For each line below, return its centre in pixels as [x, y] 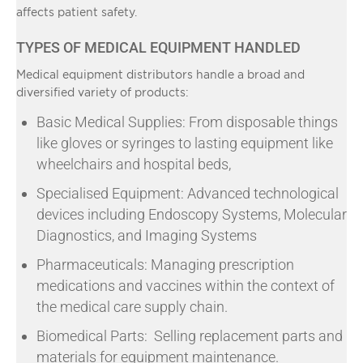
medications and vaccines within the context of [186, 285]
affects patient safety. [77, 11]
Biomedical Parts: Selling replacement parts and [190, 335]
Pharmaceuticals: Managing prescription [165, 264]
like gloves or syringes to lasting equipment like [185, 143]
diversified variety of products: [102, 92]
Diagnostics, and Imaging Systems [147, 235]
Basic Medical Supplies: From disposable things [187, 122]
